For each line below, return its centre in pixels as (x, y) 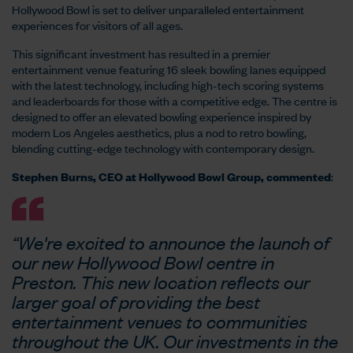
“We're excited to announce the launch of (171, 242)
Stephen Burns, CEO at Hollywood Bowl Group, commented (171, 176)
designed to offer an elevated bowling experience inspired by (162, 116)
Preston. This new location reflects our (161, 282)
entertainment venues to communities (160, 321)
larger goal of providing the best (136, 301)
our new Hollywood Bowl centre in (143, 262)
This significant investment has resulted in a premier (141, 53)
